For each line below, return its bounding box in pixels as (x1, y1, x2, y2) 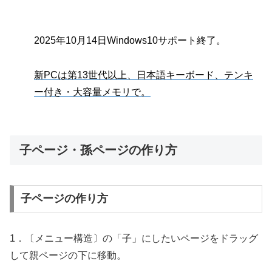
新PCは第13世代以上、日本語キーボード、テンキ (34, 69, 253, 80)
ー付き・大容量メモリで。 (34, 86, 151, 97)
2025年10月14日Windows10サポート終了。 (34, 35, 226, 46)
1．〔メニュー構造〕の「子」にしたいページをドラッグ (10, 233, 258, 244)
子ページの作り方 (20, 192, 108, 205)
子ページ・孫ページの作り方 (19, 143, 177, 157)
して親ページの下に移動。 (10, 250, 126, 261)
